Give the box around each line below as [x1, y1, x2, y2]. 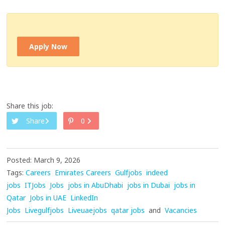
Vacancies [165, 205, 197, 215]
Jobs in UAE [30, 193, 67, 203]
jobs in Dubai [127, 180, 170, 190]
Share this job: [7, 101, 54, 111]
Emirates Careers [55, 168, 111, 178]
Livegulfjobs [25, 205, 64, 215]
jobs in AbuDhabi [68, 180, 124, 190]
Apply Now [29, 42, 68, 52]
